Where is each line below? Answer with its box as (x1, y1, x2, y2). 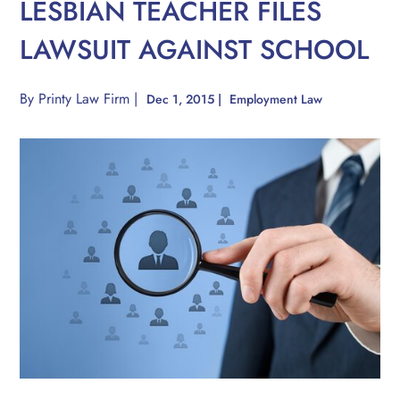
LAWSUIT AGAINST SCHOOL (20, 30, 370, 70)
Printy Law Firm (38, 88, 130, 110)
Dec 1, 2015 (146, 90, 219, 109)
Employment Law (229, 90, 323, 109)
